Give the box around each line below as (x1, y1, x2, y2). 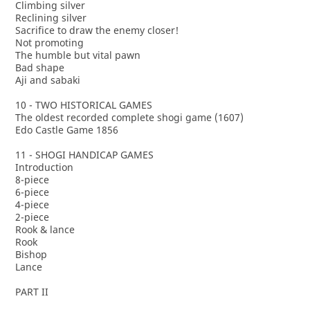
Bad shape (15, 61, 64, 74)
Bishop (15, 248, 47, 261)
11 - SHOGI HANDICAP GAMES (15, 148, 154, 161)
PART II (15, 285, 48, 298)
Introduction (15, 161, 73, 174)
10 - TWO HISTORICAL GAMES (15, 98, 152, 111)
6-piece (15, 185, 49, 199)
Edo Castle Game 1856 (15, 123, 118, 136)
